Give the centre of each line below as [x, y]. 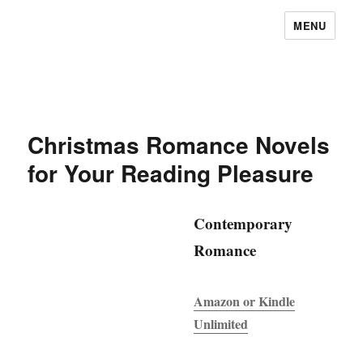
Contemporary [243, 223]
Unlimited [221, 324]
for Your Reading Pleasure [171, 173]
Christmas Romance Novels [179, 145]
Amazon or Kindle [245, 301]
